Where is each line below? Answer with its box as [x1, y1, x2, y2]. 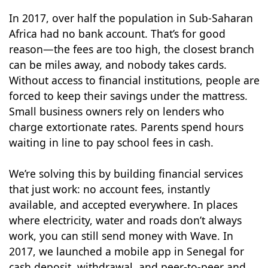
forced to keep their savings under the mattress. [8, 89, 248, 103]
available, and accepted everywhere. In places [8, 197, 237, 212]
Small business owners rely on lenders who [8, 104, 224, 118]
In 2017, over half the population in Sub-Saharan [8, 11, 253, 25]
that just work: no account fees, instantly [8, 182, 210, 196]
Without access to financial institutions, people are [8, 73, 260, 87]
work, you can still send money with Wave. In [8, 229, 233, 243]
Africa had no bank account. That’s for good [8, 26, 226, 41]
